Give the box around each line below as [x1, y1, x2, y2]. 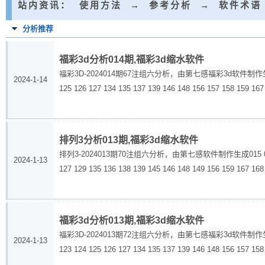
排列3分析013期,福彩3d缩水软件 [59, 135, 198, 145]
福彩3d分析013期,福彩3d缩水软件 [59, 215, 204, 225]
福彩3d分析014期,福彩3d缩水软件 [59, 54, 204, 64]
